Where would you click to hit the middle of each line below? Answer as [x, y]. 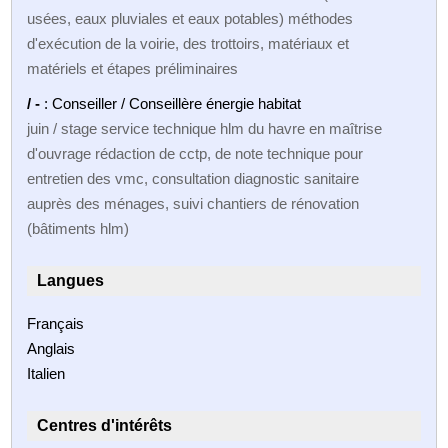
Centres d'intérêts [105, 425]
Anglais [51, 348]
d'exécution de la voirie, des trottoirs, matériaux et [188, 43]
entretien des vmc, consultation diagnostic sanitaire [193, 178]
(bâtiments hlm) [78, 228]
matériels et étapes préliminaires [133, 68]
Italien [46, 373]
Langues [71, 280]
